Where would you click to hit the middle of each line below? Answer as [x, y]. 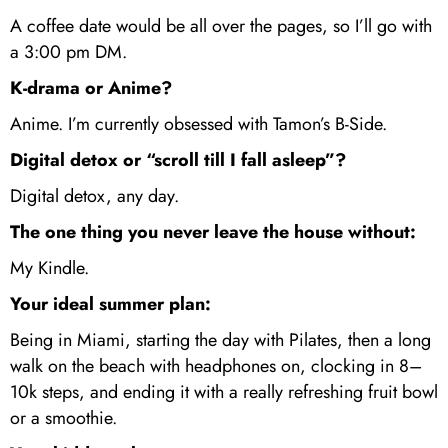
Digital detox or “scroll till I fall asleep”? [178, 160]
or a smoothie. [63, 418]
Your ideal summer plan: [110, 304]
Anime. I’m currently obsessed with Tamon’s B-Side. [198, 124]
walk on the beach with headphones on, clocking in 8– [216, 366]
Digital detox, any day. [94, 196]
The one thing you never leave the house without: [213, 232]
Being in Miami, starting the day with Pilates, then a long [220, 340]
